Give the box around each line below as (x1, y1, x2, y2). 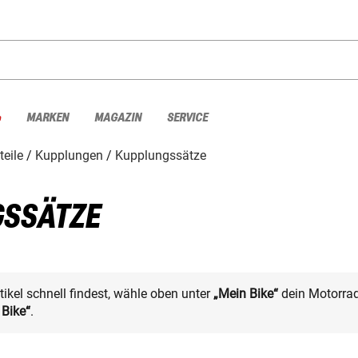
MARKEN (26, 110, 69, 125)
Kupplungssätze (115, 147, 206, 163)
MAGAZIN (94, 110, 141, 125)
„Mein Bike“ (213, 285, 278, 301)
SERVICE (167, 110, 208, 125)
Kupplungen (35, 147, 103, 163)
